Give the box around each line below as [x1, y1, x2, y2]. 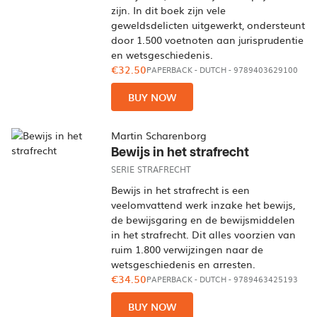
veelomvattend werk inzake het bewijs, [111, 197, 296, 212]
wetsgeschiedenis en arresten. [111, 257, 256, 271]
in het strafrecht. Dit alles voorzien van [111, 227, 296, 241]
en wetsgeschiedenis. [111, 47, 214, 62]
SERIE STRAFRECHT [111, 163, 192, 175]
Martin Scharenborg [111, 128, 207, 142]
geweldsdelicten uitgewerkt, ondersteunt [111, 18, 306, 32]
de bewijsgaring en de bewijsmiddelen [111, 212, 296, 226]
